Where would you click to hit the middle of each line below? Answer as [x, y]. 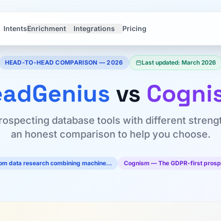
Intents [16, 28]
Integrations [94, 28]
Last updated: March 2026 [179, 62]
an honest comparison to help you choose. [110, 134]
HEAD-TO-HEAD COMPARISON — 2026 [64, 62]
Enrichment [47, 28]
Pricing [135, 28]
